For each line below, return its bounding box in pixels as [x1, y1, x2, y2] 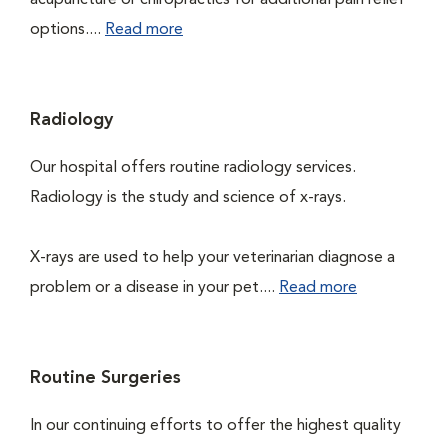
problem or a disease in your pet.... [30, 280, 279, 296]
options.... [30, 22, 105, 38]
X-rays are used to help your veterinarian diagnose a [30, 250, 395, 266]
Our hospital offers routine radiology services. [30, 160, 356, 176]
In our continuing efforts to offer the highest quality [30, 418, 401, 434]
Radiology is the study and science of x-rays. [30, 190, 346, 206]
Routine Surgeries [30, 369, 181, 387]
